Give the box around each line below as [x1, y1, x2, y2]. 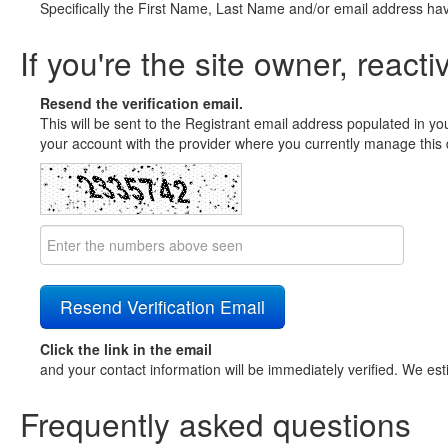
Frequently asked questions [20, 401, 411, 446]
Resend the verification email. [40, 93, 243, 113]
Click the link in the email [40, 339, 212, 359]
